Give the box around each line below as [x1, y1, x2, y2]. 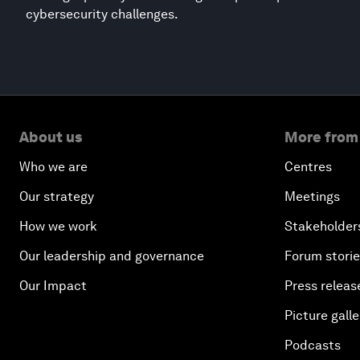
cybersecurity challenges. [26, 6, 178, 22]
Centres [284, 158, 332, 174]
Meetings [284, 188, 340, 204]
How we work [19, 218, 97, 234]
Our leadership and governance [19, 247, 204, 264]
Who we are [19, 158, 88, 174]
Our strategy [19, 188, 94, 204]
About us [19, 128, 82, 145]
